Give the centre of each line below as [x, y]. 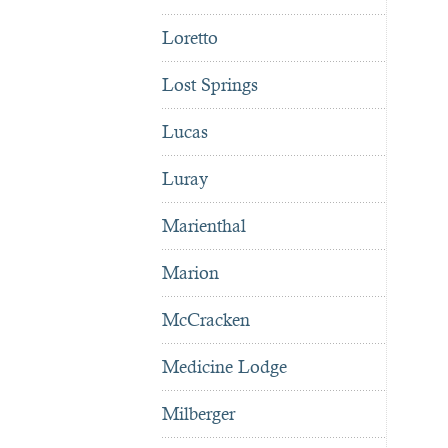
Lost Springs [210, 85]
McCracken [206, 320]
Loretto [190, 38]
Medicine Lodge [224, 367]
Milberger [198, 414]
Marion [190, 273]
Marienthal [204, 226]
